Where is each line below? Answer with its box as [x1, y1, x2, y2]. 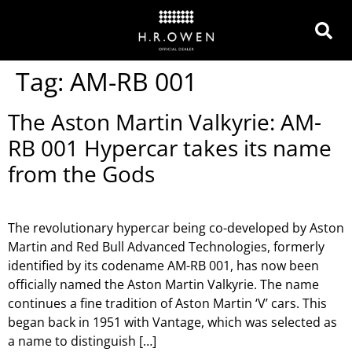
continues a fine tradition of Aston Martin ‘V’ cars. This [8, 295, 327, 312]
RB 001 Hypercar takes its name [8, 133, 332, 163]
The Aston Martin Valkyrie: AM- [8, 107, 321, 137]
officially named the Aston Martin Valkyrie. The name [8, 276, 319, 293]
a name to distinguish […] [8, 332, 156, 350]
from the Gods [8, 159, 155, 189]
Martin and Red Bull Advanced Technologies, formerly [8, 238, 324, 255]
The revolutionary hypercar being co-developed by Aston [8, 219, 344, 236]
